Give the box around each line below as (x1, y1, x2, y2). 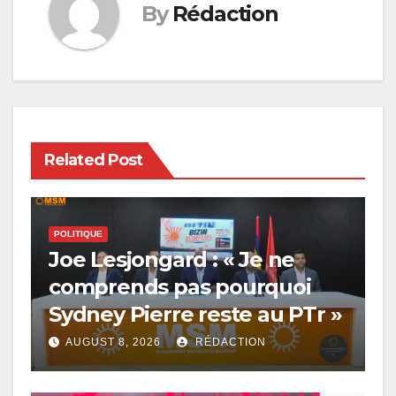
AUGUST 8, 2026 (65, 335, 161, 348)
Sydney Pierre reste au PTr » (49, 301, 342, 327)
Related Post (44, 149, 143, 170)
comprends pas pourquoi (49, 273, 311, 300)
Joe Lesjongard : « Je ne (49, 246, 295, 272)
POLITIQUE (54, 228, 103, 239)
